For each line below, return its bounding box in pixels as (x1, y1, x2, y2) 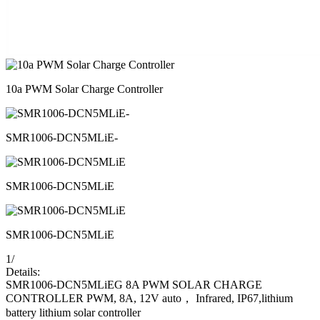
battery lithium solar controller (6, 306, 141, 319)
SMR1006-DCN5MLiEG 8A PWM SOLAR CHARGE (6, 278, 262, 291)
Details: (6, 265, 40, 278)
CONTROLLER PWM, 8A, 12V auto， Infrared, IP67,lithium (6, 291, 293, 304)
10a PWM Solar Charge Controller (6, 82, 163, 95)
